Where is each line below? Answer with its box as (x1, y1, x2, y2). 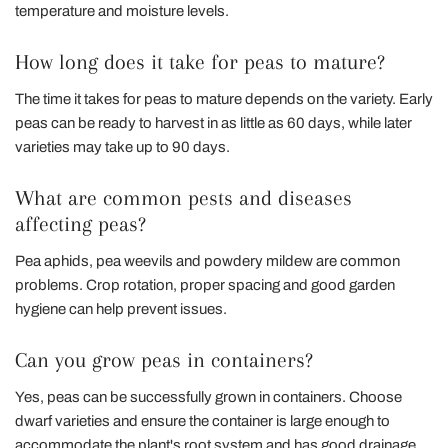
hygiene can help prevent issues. (15, 300, 227, 317)
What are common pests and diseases (15, 185, 352, 210)
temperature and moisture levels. (15, 2, 229, 19)
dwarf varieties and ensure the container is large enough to (15, 412, 390, 429)
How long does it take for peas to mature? (15, 49, 385, 74)
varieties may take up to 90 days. (15, 138, 230, 155)
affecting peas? (15, 211, 146, 236)
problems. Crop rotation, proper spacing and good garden (15, 276, 395, 293)
